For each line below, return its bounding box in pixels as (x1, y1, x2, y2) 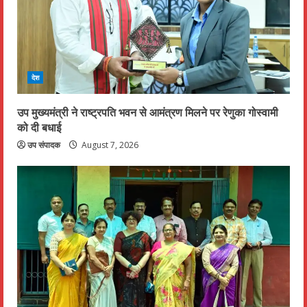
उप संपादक (27, 139, 60, 151)
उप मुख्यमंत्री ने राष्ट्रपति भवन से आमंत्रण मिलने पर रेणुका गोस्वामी (17, 103, 278, 121)
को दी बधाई (17, 119, 61, 136)
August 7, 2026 (79, 139, 138, 151)
